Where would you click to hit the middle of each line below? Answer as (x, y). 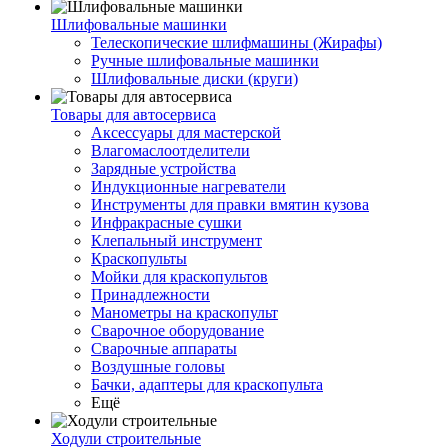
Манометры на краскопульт (184, 312)
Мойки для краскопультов (179, 276)
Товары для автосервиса (133, 114)
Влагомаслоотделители (170, 150)
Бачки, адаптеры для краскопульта (207, 384)
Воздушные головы (158, 366)
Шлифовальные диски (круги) (194, 78)
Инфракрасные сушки (166, 222)
